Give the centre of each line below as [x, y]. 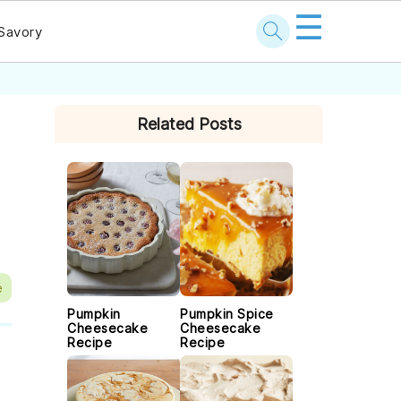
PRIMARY [110, 102]
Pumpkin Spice [227, 314]
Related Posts [189, 124]
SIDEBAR [107, 128]
